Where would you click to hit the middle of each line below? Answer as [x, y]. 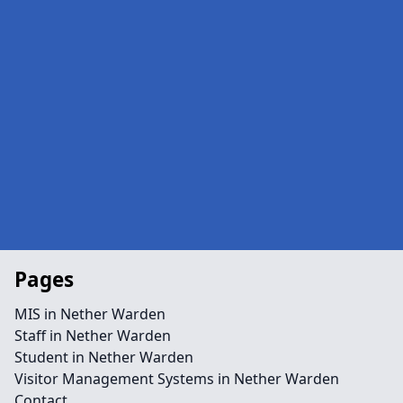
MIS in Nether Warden [90, 314]
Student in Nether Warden [104, 357]
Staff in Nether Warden [93, 336]
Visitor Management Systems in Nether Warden [177, 379]
